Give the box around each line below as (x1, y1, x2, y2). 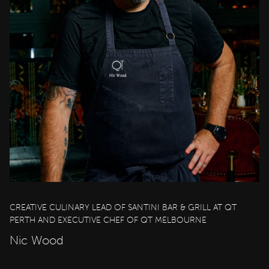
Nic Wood (10, 232, 64, 247)
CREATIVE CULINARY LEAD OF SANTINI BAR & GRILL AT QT (10, 202, 237, 213)
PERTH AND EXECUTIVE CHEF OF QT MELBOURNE (10, 214, 207, 225)
